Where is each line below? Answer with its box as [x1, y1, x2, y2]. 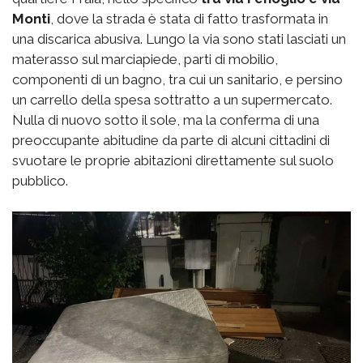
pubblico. [12, 173, 68, 190]
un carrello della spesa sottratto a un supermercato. [12, 92, 332, 109]
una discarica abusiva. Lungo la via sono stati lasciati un [12, 31, 346, 48]
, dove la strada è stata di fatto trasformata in [50, 11, 328, 28]
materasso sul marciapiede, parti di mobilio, [12, 51, 278, 68]
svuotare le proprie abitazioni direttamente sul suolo [12, 152, 334, 169]
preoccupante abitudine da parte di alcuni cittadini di [12, 132, 330, 149]
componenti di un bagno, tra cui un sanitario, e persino [12, 71, 343, 88]
